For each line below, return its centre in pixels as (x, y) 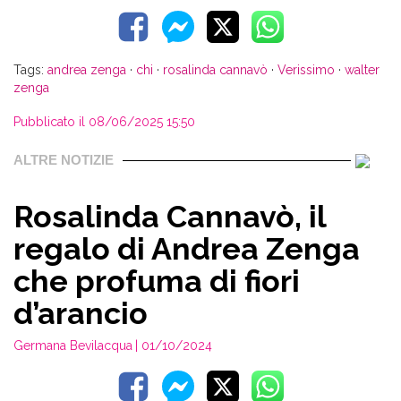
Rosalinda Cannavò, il (170, 217)
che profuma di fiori (157, 281)
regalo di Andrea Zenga (187, 249)
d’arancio (81, 313)
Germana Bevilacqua (73, 346)
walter (362, 70)
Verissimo (306, 70)
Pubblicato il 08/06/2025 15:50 (104, 122)
